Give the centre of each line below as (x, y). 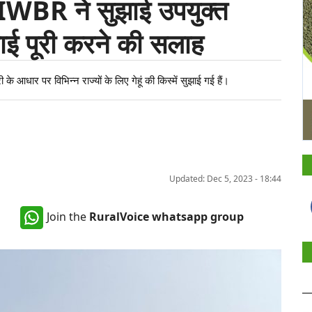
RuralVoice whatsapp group (166, 216)
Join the (68, 216)
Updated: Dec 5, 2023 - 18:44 (225, 179)
